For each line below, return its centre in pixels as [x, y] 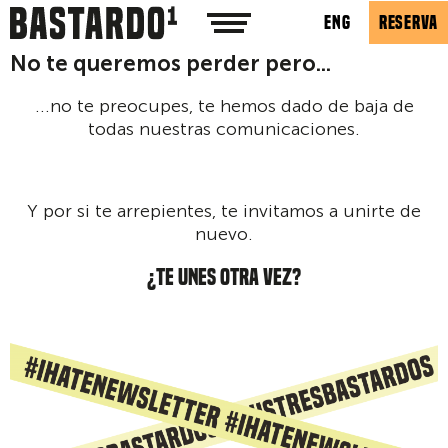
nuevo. [224, 233]
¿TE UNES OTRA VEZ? [224, 276]
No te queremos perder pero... [170, 63]
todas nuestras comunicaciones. [224, 128]
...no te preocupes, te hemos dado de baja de [224, 105]
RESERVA [408, 23]
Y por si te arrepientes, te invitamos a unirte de [224, 210]
